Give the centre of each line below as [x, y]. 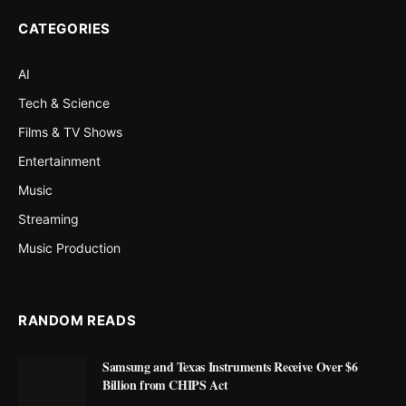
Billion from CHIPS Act [165, 384]
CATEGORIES [64, 28]
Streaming [48, 218]
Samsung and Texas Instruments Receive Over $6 [230, 366]
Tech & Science [64, 102]
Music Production [69, 247]
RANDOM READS [77, 320]
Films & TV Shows [70, 131]
